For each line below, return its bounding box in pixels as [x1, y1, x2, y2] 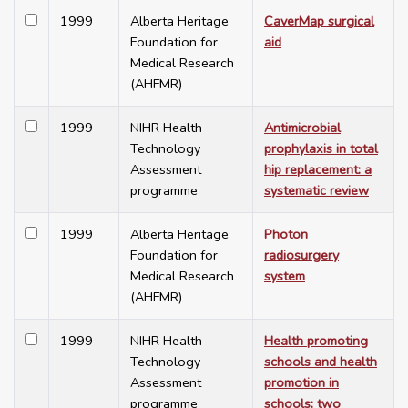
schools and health [264, 352, 377, 372]
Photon [264, 225, 308, 244]
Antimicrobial [264, 118, 341, 138]
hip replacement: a [264, 160, 372, 179]
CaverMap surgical [264, 12, 374, 31]
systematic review [264, 181, 369, 200]
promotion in [264, 373, 339, 393]
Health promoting [264, 331, 368, 351]
